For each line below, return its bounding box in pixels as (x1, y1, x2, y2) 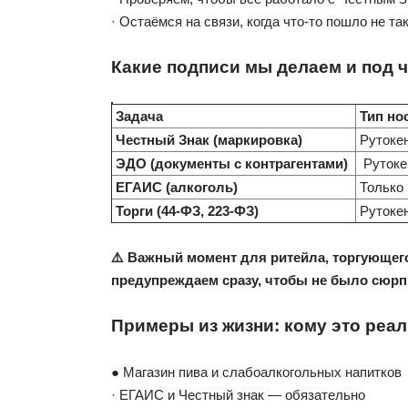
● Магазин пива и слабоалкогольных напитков (111, 363, 402, 380)
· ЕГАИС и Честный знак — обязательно (111, 386, 365, 403)
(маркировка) (209, 131, 310, 148)
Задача (112, 107, 170, 124)
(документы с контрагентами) (147, 155, 355, 171)
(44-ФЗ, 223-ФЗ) (153, 202, 266, 219)
